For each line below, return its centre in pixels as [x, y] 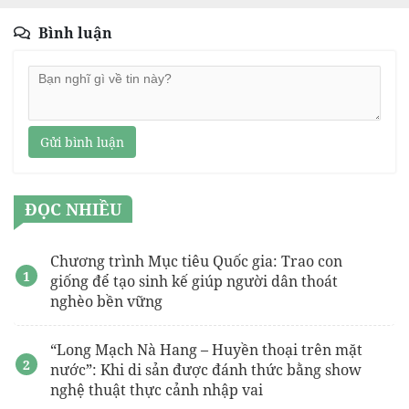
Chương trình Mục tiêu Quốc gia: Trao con [196, 262]
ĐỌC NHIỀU [73, 210]
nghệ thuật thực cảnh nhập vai [157, 390]
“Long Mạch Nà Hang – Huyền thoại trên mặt [206, 350]
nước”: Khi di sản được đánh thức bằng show [206, 370]
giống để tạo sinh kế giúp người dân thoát [194, 282]
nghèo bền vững [106, 302]
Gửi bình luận [82, 142]
